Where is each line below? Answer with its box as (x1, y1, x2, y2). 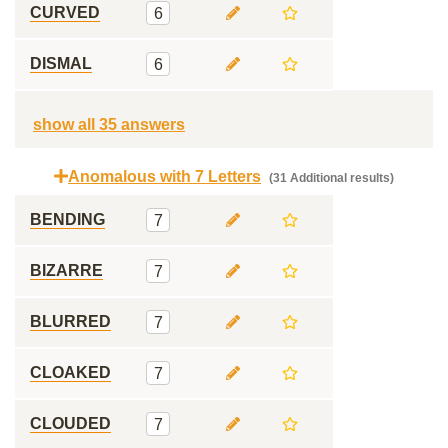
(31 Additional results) (266, 171, 394, 185)
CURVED (30, 4, 100, 21)
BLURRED (30, 313, 111, 330)
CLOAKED (30, 364, 111, 381)
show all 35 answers (33, 116, 185, 133)
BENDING (30, 211, 105, 228)
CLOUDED (30, 415, 111, 432)
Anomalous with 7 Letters (68, 168, 261, 185)
